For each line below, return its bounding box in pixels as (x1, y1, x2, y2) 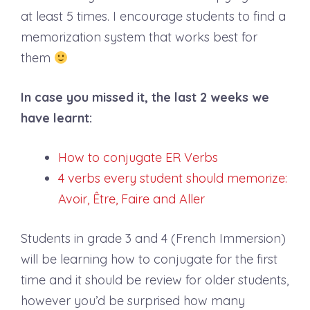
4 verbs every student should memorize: (58, 170, 287, 186)
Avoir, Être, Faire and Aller (58, 191, 205, 207)
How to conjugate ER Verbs (58, 149, 221, 165)
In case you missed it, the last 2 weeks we (21, 89, 269, 105)
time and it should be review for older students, (21, 272, 289, 288)
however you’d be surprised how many (21, 293, 245, 309)
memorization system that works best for (21, 29, 257, 45)
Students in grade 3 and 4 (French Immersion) (21, 230, 286, 246)
